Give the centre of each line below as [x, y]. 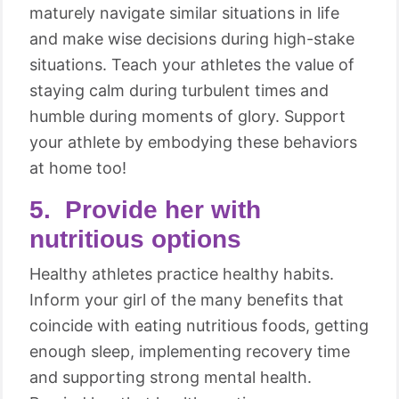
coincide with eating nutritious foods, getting [199, 326]
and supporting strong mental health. [171, 377]
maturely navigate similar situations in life [184, 13]
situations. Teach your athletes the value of [192, 65]
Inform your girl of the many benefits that [187, 300]
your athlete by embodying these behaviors [193, 142]
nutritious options [135, 239]
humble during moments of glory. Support [187, 116]
